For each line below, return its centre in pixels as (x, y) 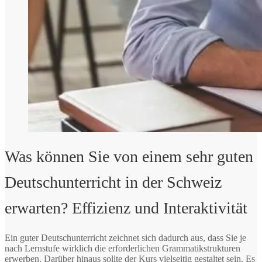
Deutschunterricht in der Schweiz (113, 182)
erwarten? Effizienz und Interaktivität (126, 208)
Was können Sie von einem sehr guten (129, 156)
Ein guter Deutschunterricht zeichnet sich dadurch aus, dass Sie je (125, 237)
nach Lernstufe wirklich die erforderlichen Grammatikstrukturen (123, 248)
